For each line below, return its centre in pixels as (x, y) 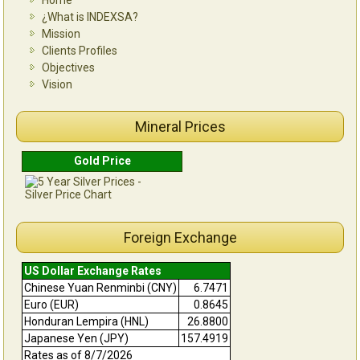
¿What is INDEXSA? (90, 16)
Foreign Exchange (180, 237)
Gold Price (102, 160)
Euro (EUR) (52, 304)
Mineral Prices (180, 126)
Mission (61, 33)
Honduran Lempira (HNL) (87, 321)
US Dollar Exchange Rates (93, 270)
